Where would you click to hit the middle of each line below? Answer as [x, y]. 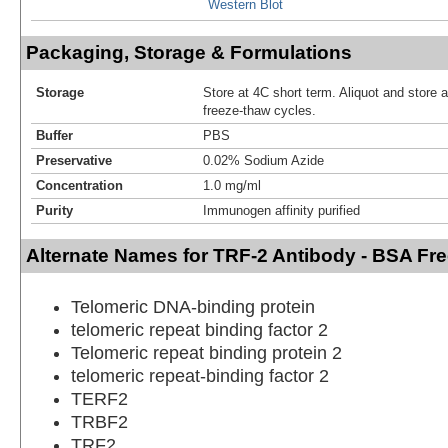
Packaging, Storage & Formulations [189, 53]
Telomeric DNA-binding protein [193, 307]
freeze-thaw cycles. [259, 111]
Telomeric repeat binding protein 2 [206, 353]
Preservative [74, 161]
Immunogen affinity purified [281, 211]
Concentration [79, 186]
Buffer [54, 136]
